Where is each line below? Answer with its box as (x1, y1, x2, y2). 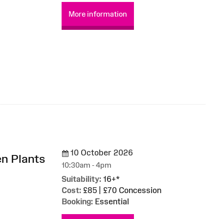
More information (68, 9, 127, 18)
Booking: (62, 197, 93, 206)
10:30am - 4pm (62, 161, 111, 170)
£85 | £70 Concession (81, 186, 161, 195)
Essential (93, 197, 129, 206)
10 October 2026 (68, 148, 133, 157)
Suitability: (62, 175, 101, 184)
